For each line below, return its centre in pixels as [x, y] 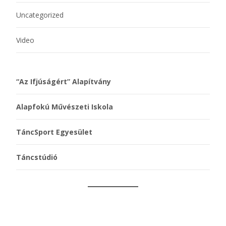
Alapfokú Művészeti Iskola [65, 106]
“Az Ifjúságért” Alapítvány [64, 81]
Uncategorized [40, 15]
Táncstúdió [37, 157]
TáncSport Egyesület [54, 132]
